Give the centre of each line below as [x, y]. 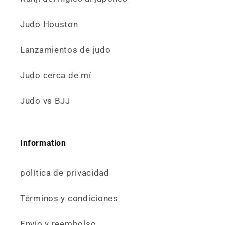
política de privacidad [65, 173]
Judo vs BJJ [45, 101]
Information [43, 143]
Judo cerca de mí [56, 76]
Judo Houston [49, 24]
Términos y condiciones [69, 199]
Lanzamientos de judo [66, 50]
